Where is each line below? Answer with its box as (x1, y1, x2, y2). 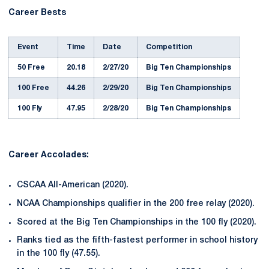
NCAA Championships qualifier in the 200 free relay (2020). (17, 199, 255, 208)
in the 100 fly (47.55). (17, 250, 100, 258)
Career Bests (8, 9, 66, 17)
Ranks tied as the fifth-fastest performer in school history (17, 237, 258, 245)
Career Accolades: (8, 151, 91, 159)
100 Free (17, 85, 49, 91)
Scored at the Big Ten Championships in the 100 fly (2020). (17, 218, 256, 226)
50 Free (17, 64, 45, 71)
